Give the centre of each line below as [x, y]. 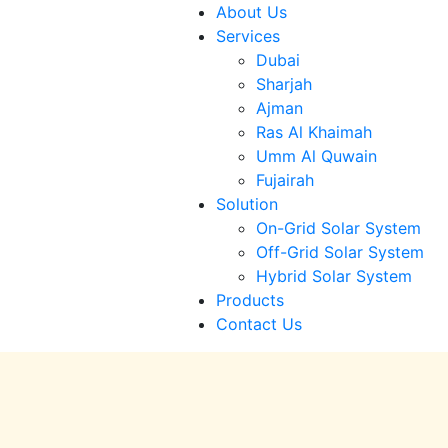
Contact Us [258, 324]
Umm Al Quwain [316, 156]
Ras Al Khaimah [313, 132]
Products [249, 300]
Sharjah [283, 84]
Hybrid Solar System [333, 276]
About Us [251, 12]
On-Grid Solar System [338, 228]
